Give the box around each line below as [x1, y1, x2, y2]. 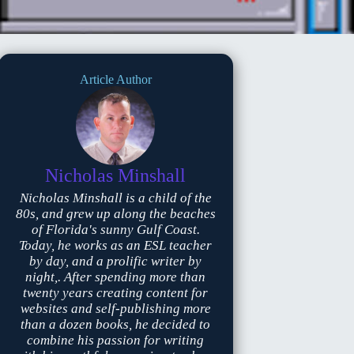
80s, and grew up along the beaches [15, 206, 216, 221]
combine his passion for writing [27, 333, 205, 348]
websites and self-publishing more [20, 301, 211, 316]
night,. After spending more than [25, 269, 206, 284]
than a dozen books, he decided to [21, 317, 211, 332]
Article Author [79, 73, 152, 86]
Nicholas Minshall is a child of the [19, 190, 212, 205]
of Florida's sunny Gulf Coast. [31, 222, 200, 237]
